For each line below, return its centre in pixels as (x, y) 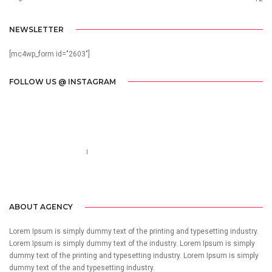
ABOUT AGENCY (41, 207)
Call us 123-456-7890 (45, 152)
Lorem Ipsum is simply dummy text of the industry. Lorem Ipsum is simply (132, 244)
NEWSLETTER (36, 29)
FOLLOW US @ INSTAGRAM (63, 81)
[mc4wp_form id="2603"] (49, 54)
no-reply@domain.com (132, 152)
